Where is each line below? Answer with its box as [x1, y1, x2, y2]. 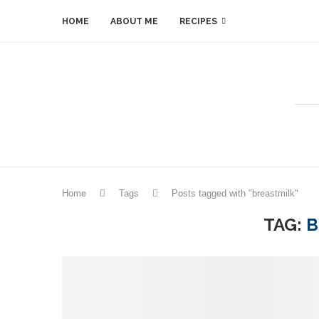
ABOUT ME [110, 16, 158, 26]
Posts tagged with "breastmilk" [172, 188, 298, 199]
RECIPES [179, 16, 217, 26]
